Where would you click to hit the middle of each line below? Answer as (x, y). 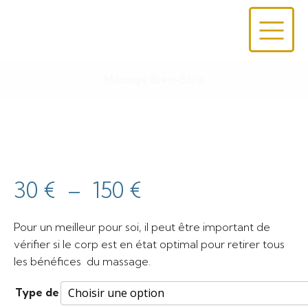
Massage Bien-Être (154, 79)
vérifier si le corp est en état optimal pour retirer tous (149, 244)
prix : (165, 259)
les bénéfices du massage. (82, 261)
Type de (37, 292)
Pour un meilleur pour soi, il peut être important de (142, 227)
